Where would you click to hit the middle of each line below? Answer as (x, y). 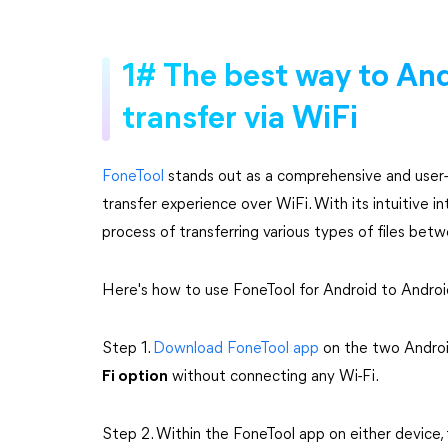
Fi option (135, 377)
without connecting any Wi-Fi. (273, 377)
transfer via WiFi (240, 120)
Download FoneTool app (236, 349)
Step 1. (127, 349)
